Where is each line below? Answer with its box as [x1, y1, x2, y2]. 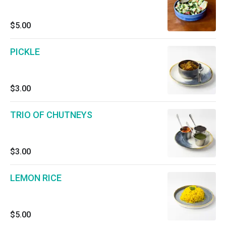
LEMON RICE [10, 173, 62, 183]
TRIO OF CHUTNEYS [10, 109, 92, 120]
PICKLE [10, 46, 40, 57]
